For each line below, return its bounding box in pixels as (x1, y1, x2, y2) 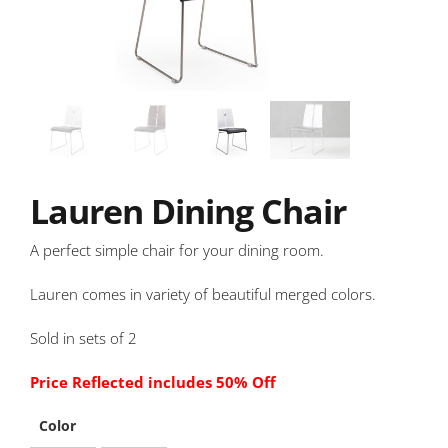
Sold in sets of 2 (30, 327, 137, 348)
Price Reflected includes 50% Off (30, 371, 280, 392)
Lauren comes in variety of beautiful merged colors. (30, 283, 376, 304)
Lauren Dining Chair (30, 187, 346, 234)
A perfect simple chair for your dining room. (30, 239, 324, 260)
